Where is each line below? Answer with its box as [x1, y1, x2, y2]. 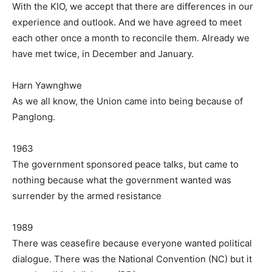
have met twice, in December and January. [12, 48, 194, 59]
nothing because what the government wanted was [12, 174, 231, 186]
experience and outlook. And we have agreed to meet [12, 16, 242, 28]
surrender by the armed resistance [12, 190, 161, 202]
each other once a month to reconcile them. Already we [12, 32, 250, 44]
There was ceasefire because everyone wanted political [12, 237, 252, 249]
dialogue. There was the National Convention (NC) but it [12, 253, 252, 265]
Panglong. [12, 111, 55, 123]
